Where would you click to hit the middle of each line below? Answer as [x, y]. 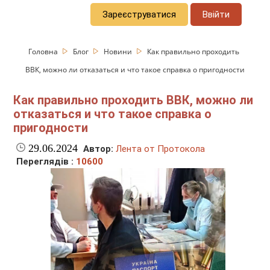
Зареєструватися [140, 14]
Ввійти [216, 14]
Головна [44, 51]
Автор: [99, 149]
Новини [119, 51]
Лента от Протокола [161, 149]
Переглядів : [46, 162]
